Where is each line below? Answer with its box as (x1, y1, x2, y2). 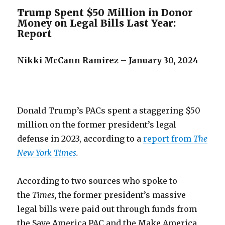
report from (143, 134, 194, 144)
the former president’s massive (58, 190, 186, 200)
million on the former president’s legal (17, 120, 177, 130)
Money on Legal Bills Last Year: (17, 17, 176, 29)
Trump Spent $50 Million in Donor (17, 7, 193, 19)
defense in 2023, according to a (17, 134, 144, 144)
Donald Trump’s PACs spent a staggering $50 (17, 105, 201, 116)
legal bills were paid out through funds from (17, 204, 197, 214)
